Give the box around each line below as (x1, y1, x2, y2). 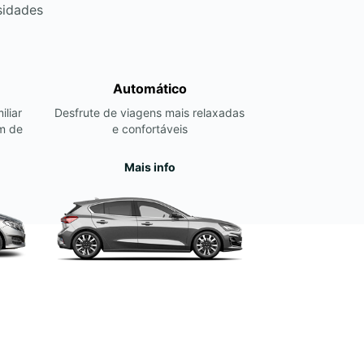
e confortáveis (111, 122, 188, 136)
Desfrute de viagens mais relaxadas (54, 106, 245, 119)
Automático (112, 80, 187, 97)
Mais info (123, 160, 175, 174)
